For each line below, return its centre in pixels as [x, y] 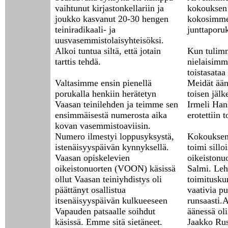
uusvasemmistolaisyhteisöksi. [109, 40]
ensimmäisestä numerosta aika [111, 115]
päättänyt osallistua [90, 190]
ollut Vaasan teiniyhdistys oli [108, 179]
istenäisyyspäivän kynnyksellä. [112, 147]
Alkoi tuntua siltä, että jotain [108, 51]
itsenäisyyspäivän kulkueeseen [111, 201]
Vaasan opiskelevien [92, 158]
